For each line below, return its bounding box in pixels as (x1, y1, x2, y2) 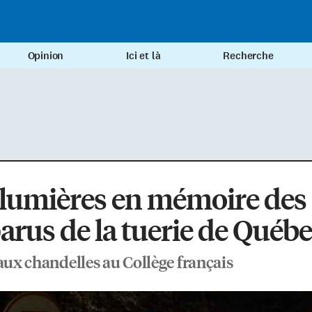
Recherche (223, 49, 274, 63)
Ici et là (126, 49, 161, 63)
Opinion (27, 49, 64, 63)
